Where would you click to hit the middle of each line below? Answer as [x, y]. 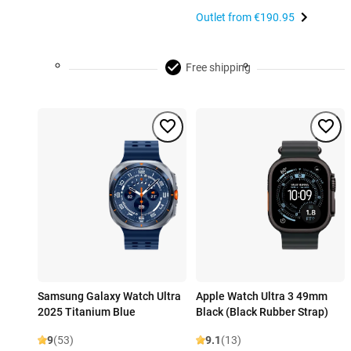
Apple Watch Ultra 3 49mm [262, 297]
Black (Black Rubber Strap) [262, 312]
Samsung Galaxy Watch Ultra [109, 297]
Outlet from [225, 18]
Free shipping [218, 68]
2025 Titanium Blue [87, 312]
